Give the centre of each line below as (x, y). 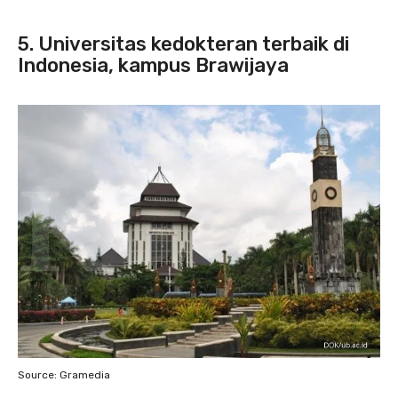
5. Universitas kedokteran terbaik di (183, 44)
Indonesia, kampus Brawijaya (153, 66)
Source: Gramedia (64, 374)
